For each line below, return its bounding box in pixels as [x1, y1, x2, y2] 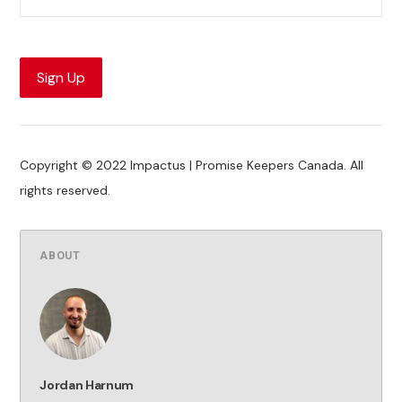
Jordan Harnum [39, 377, 134, 394]
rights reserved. [20, 182, 111, 199]
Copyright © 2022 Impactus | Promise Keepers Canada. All [20, 157, 364, 174]
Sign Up [37, 67, 86, 87]
